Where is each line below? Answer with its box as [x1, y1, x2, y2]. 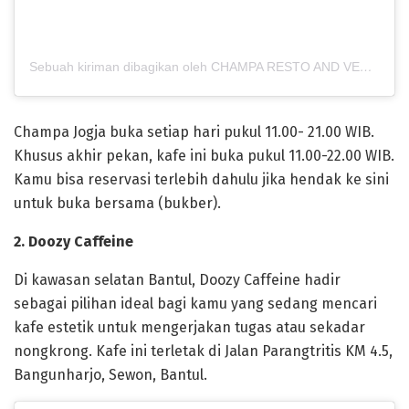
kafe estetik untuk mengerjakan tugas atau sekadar [14, 318, 365, 336]
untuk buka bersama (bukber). [14, 194, 221, 212]
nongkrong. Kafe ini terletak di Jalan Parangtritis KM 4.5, [14, 341, 393, 360]
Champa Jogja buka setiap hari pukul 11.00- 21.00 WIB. [14, 122, 374, 141]
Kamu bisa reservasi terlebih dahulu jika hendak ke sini [14, 170, 389, 188]
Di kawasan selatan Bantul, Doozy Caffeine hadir [14, 270, 341, 288]
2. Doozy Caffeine [14, 232, 133, 250]
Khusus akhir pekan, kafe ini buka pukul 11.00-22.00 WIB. [14, 146, 394, 164]
